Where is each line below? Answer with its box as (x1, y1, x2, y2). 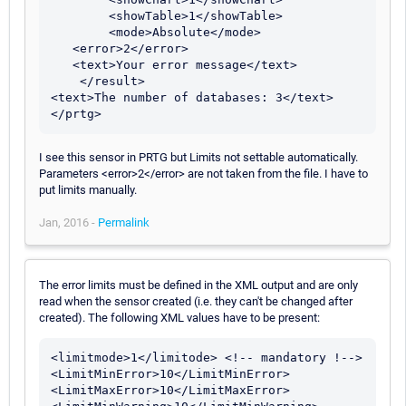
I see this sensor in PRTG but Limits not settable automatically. (39, 150, 358, 164)
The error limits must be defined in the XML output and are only (39, 277, 358, 292)
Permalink (98, 215, 150, 229)
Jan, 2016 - (39, 215, 98, 229)
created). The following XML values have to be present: (39, 310, 320, 324)
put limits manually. (39, 182, 137, 197)
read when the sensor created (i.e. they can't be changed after (39, 294, 353, 308)
